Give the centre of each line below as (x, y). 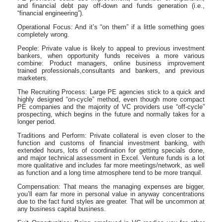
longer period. (37, 121)
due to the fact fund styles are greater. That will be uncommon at (111, 201)
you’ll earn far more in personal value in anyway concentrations (111, 194)
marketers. (33, 78)
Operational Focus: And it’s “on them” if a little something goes (111, 27)
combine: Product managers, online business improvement (111, 63)
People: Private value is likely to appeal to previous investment (111, 48)
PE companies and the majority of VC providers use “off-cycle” (111, 107)
